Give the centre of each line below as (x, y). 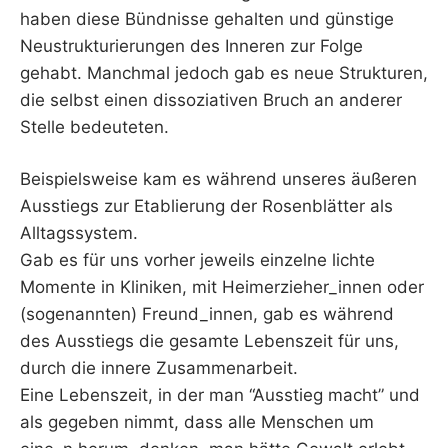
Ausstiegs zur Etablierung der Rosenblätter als (206, 206)
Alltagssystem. (79, 233)
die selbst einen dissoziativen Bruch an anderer (211, 99)
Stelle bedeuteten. (94, 126)
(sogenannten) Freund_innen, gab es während (207, 314)
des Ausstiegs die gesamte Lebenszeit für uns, (209, 341)
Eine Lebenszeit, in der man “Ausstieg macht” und (220, 395)
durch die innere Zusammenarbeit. (159, 368)
